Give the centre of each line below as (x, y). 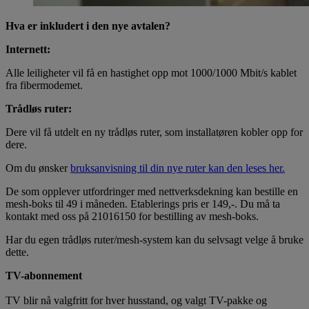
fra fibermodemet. (44, 85)
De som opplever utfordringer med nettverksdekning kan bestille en (152, 191)
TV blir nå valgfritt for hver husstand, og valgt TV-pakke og (136, 300)
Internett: (28, 49)
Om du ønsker (38, 168)
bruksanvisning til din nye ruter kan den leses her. (178, 168)
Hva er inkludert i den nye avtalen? (88, 26)
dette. (17, 252)
